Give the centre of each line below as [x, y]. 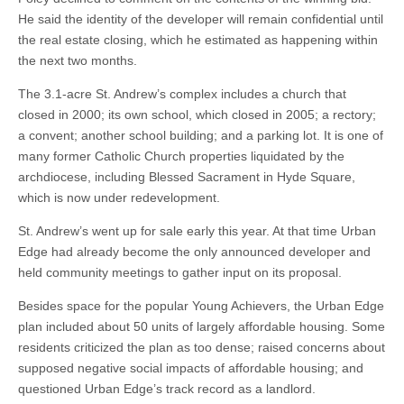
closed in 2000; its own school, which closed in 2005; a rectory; [197, 115]
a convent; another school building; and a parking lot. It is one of [201, 135]
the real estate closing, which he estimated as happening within [198, 40]
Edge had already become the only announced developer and [194, 252]
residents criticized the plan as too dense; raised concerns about [202, 347]
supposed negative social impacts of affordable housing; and [191, 368]
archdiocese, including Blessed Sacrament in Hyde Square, [187, 177]
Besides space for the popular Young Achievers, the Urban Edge [201, 306]
